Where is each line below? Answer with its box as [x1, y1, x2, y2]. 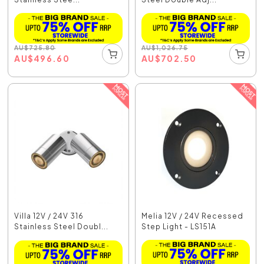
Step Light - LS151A [141, 222, 216, 231]
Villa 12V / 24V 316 [14, 211, 84, 220]
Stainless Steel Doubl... [14, 222, 109, 231]
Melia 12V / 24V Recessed [141, 211, 243, 220]
